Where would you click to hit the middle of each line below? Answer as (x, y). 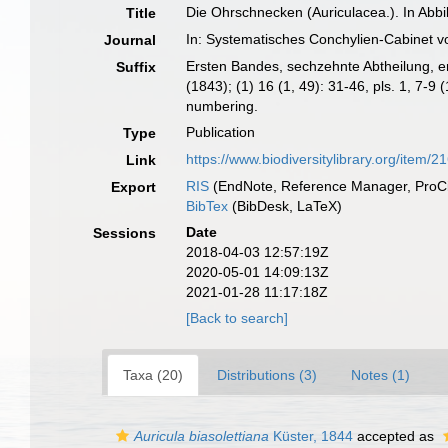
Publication (221, 132)
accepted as (395, 436)
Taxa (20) (153, 375)
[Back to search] (237, 318)
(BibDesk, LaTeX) (285, 206)
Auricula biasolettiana (201, 436)
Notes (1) (380, 375)
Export (134, 187)
